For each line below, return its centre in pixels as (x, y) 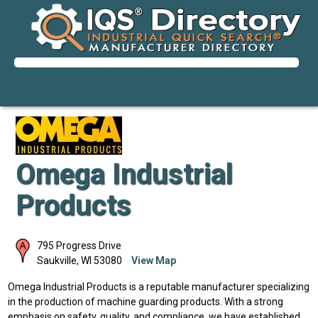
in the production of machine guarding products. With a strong (146, 301)
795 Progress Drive (79, 245)
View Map (153, 260)
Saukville (56, 260)
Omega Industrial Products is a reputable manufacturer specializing (159, 286)
